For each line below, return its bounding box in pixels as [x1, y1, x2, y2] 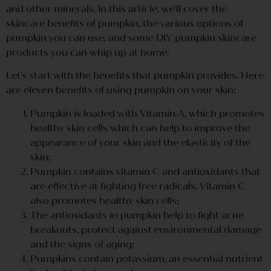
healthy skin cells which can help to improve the [30, 122, 250, 134]
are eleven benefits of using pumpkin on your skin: [6, 84, 236, 96]
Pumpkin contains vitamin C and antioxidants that [30, 165, 260, 177]
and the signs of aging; [30, 238, 134, 250]
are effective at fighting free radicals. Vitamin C [30, 180, 245, 192]
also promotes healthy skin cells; [30, 194, 179, 206]
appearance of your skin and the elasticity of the [30, 136, 250, 148]
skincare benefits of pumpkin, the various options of [6, 17, 243, 29]
